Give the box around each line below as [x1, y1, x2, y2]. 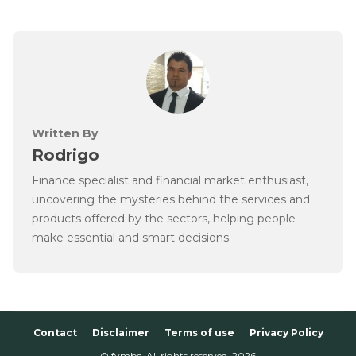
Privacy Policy [249, 326, 323, 339]
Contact [33, 326, 77, 339]
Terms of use [164, 326, 234, 339]
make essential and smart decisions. [32, 230, 231, 245]
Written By [32, 126, 98, 141]
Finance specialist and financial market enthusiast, [32, 172, 308, 188]
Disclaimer [91, 326, 149, 339]
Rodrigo [32, 145, 99, 164]
